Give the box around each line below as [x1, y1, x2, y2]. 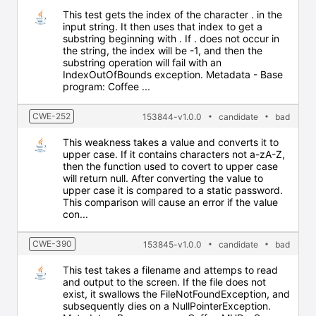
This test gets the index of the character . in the [63, 8, 282, 20]
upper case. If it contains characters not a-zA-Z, [63, 148, 285, 160]
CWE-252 [32, 111, 71, 121]
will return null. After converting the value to [63, 172, 263, 184]
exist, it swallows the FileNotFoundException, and [63, 288, 290, 300]
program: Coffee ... [63, 80, 150, 92]
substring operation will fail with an [63, 56, 221, 68]
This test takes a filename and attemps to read [63, 264, 278, 276]
